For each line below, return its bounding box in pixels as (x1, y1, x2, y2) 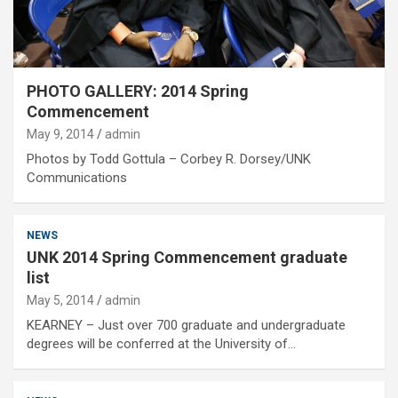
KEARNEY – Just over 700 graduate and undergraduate (27, 317, 346, 334)
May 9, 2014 (27, 127, 94, 142)
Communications (27, 170, 127, 187)
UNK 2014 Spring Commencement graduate (27, 248, 347, 267)
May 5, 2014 (27, 293, 94, 308)
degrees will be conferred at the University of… (27, 336, 296, 353)
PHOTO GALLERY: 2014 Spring (27, 82, 249, 101)
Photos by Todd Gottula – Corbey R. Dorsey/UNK (27, 151, 311, 168)
